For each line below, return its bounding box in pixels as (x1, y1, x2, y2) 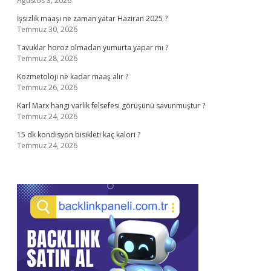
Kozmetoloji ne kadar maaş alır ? (17, 71, 128, 82)
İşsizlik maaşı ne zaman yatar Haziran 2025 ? (17, 13, 168, 24)
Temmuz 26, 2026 (17, 82, 77, 93)
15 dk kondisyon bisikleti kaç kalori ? (17, 129, 140, 140)
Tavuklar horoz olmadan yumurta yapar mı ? (17, 42, 168, 53)
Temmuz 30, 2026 (17, 24, 77, 34)
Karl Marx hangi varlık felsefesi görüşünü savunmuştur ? (17, 100, 205, 111)
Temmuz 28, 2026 (17, 53, 77, 64)
